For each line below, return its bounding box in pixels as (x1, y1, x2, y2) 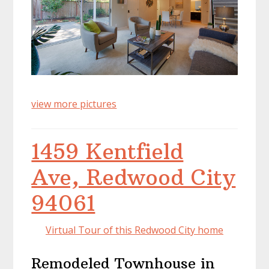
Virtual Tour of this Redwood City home (46, 223, 223, 237)
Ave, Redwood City (31, 164, 236, 191)
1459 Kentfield (31, 138, 184, 165)
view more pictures (31, 97, 117, 110)
